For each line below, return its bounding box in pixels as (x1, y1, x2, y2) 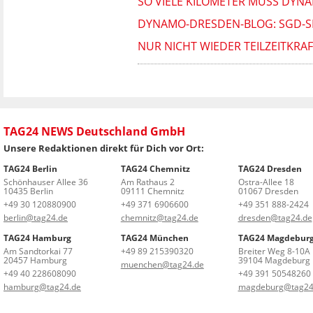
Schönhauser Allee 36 (3, 175, 88, 188)
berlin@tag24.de (3, 211, 68, 224)
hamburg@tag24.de (3, 280, 81, 293)
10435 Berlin (3, 184, 53, 197)
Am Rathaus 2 (120, 175, 175, 188)
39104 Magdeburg (238, 254, 310, 266)
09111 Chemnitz (120, 184, 184, 197)
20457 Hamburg (3, 254, 67, 266)
